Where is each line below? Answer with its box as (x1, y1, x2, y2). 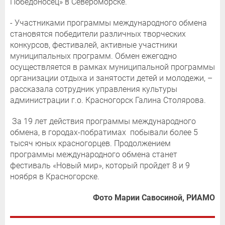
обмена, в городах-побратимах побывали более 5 (10, 128, 198, 138)
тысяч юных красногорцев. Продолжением (10, 139, 171, 149)
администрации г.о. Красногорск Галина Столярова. (10, 95, 206, 105)
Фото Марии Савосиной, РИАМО (93, 193, 215, 203)
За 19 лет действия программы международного (10, 117, 196, 127)
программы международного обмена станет (10, 150, 177, 160)
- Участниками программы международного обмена (10, 18, 207, 28)
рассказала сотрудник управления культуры (10, 84, 177, 94)
